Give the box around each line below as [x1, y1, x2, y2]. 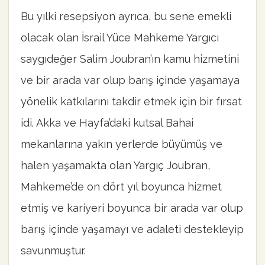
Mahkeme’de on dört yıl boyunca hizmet [21, 180, 222, 193]
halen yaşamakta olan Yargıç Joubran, [21, 159, 210, 172]
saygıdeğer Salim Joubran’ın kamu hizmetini [21, 53, 239, 66]
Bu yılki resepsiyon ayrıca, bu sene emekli [21, 10, 231, 23]
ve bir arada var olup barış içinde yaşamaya [21, 74, 240, 87]
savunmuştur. [21, 244, 86, 257]
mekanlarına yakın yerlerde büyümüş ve [21, 138, 222, 151]
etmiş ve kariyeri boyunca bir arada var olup [21, 202, 243, 215]
